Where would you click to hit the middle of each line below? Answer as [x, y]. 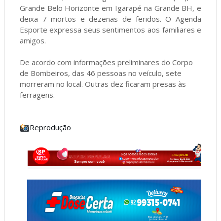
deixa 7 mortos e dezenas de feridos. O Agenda [110, 19]
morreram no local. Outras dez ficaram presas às [103, 84]
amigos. [33, 41]
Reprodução [51, 128]
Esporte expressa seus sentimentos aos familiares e [110, 30]
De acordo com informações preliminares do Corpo [106, 62]
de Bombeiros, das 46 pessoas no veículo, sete [100, 73]
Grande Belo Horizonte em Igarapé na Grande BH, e [110, 8]
